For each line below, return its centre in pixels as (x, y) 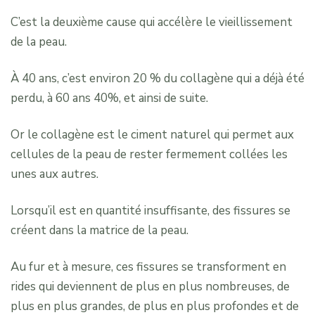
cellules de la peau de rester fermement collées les (149, 155)
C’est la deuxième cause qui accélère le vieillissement (152, 22)
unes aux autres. (54, 174)
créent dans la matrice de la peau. (99, 231)
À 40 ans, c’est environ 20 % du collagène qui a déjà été (157, 79)
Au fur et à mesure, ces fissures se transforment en (148, 267)
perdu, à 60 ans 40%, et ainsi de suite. (109, 98)
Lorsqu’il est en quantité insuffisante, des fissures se (150, 211)
